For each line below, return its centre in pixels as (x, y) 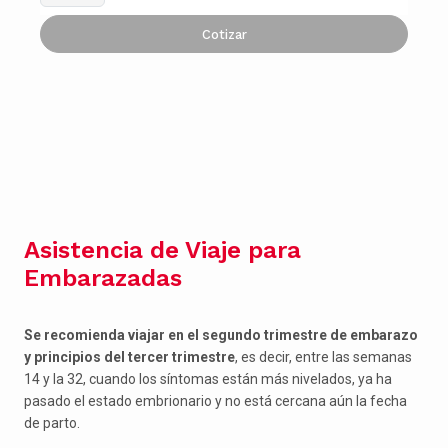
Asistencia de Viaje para (162, 250)
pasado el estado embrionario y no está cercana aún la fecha (215, 401)
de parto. (52, 423)
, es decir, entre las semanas (323, 357)
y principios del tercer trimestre (129, 357)
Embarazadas (103, 278)
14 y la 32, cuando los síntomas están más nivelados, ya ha (208, 379)
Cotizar (224, 34)
